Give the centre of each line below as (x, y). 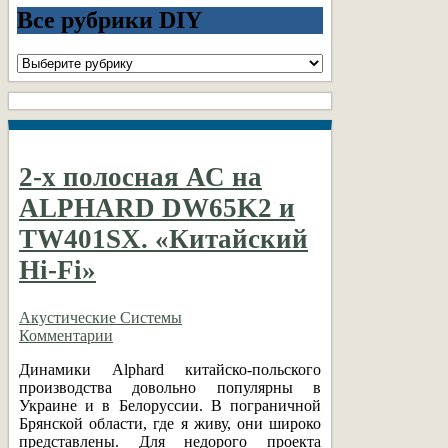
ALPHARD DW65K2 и (157, 208)
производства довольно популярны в (170, 387)
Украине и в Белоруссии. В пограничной (170, 405)
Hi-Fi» (57, 270)
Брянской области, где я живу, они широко (170, 423)
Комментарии (66, 335)
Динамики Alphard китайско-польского (170, 369)
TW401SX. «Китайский (163, 239)
